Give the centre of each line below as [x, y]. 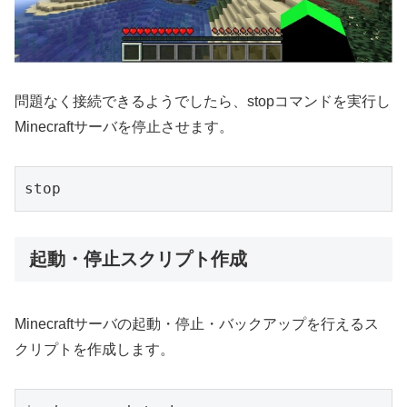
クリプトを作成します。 [94, 349]
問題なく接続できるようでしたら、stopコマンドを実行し [203, 101]
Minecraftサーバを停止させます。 [124, 126]
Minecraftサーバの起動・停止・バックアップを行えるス [197, 323]
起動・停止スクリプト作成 [138, 259]
